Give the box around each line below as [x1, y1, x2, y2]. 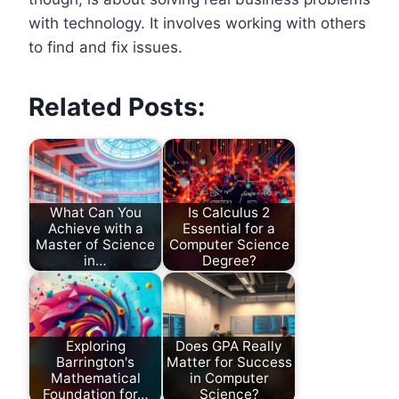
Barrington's [56, 353, 134, 370]
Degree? [201, 251, 256, 269]
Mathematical [50, 369, 141, 387]
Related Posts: [28, 91, 205, 122]
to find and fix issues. [28, 37, 183, 56]
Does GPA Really [175, 337, 282, 354]
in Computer [189, 369, 269, 387]
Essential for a [183, 219, 275, 237]
